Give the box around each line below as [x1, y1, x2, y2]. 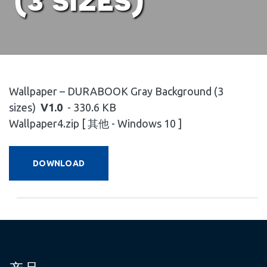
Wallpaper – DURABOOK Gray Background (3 [9, 85, 223, 98]
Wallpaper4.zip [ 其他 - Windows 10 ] [9, 117, 182, 130]
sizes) [9, 101, 36, 114]
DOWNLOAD [33, 159, 85, 169]
